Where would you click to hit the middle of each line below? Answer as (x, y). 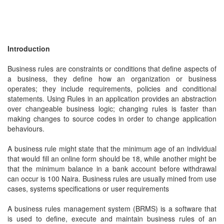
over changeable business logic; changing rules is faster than (112, 108)
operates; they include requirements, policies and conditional (112, 88)
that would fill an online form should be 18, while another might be (112, 158)
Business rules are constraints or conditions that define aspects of (112, 68)
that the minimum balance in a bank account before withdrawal (112, 168)
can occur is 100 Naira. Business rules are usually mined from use (112, 178)
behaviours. (26, 128)
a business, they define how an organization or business (112, 78)
